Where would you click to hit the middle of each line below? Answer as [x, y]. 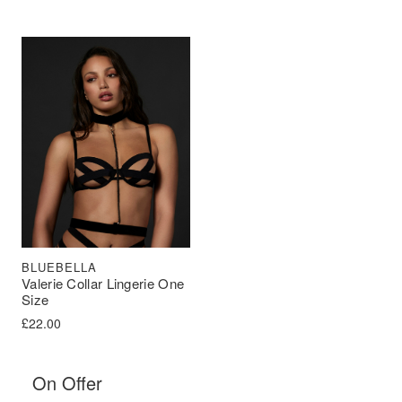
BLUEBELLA [59, 267]
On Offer [67, 383]
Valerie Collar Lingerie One [103, 283]
